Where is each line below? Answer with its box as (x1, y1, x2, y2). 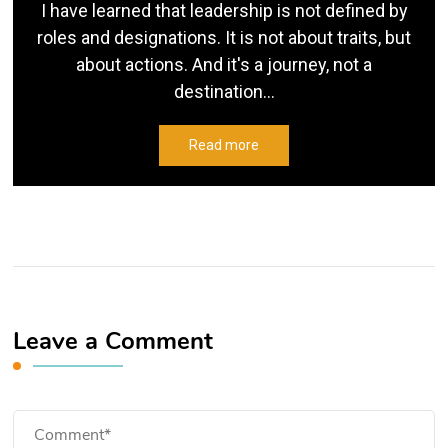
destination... (173, 81, 275, 103)
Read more (189, 137, 259, 154)
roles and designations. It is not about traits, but (37, 27, 411, 49)
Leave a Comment (13, 325, 214, 358)
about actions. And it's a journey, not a (76, 54, 372, 76)
